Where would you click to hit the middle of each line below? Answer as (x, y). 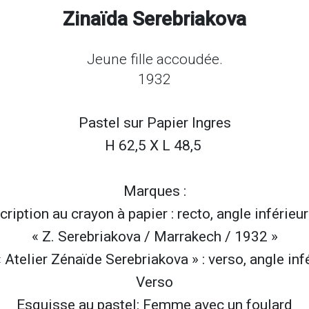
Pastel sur (112, 122)
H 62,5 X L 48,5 (154, 145)
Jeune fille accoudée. (154, 59)
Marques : (154, 191)
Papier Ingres (189, 122)
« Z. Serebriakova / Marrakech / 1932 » (154, 236)
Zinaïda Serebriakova (154, 19)
